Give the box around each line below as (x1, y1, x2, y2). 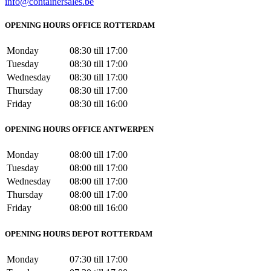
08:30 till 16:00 (70, 99, 128, 109)
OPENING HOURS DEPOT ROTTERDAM (5, 229, 152, 238)
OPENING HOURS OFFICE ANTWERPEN (5, 125, 154, 134)
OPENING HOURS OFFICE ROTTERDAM (5, 20, 155, 30)
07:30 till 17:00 (70, 253, 128, 264)
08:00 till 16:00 (70, 203, 128, 214)
